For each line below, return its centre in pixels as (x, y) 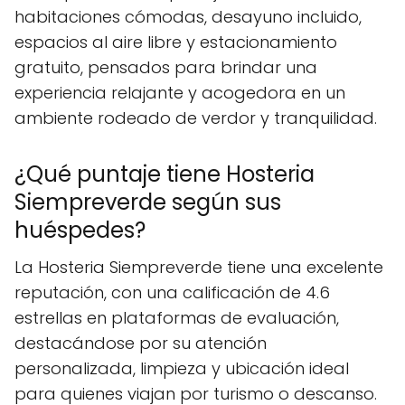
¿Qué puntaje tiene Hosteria (165, 174)
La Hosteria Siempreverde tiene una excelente (199, 267)
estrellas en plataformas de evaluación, (177, 318)
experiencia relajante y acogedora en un (180, 93)
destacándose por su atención (141, 343)
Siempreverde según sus (148, 202)
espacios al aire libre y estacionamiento (176, 42)
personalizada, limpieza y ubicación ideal (182, 368)
